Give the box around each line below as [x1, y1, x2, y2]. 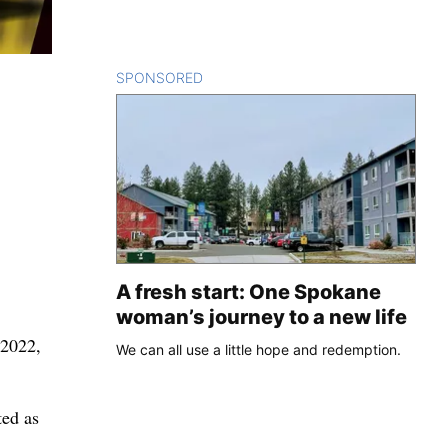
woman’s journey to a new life [116, 304, 407, 329]
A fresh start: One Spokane [116, 279, 381, 304]
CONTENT [203, 68, 272, 86]
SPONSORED [116, 68, 203, 86]
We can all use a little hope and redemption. [116, 340, 401, 358]
